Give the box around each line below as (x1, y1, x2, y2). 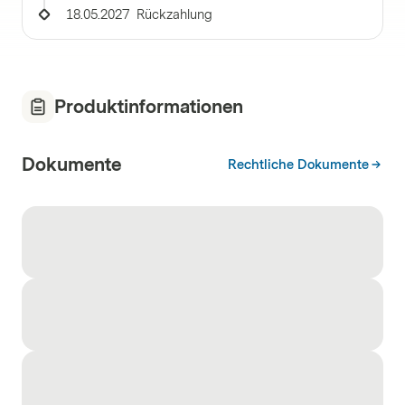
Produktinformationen (54, 96, 243, 118)
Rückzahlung (137, 7, 212, 23)
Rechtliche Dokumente (228, 157, 369, 173)
